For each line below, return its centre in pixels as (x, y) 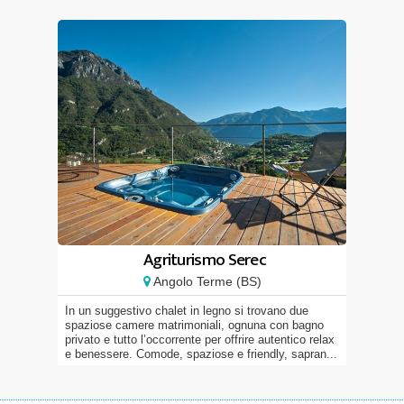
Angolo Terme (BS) (206, 281)
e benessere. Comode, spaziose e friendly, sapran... (201, 354)
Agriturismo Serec (205, 260)
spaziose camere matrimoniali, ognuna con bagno (194, 325)
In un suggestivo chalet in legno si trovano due (187, 311)
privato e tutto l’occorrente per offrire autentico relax (200, 340)
